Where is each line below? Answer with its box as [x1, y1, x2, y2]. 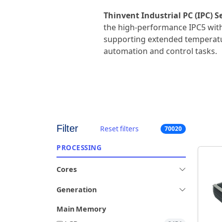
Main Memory [56, 205, 106, 214]
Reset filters [100, 124, 139, 133]
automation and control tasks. [104, 47, 217, 56]
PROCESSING [56, 144, 102, 152]
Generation [56, 186, 97, 194]
